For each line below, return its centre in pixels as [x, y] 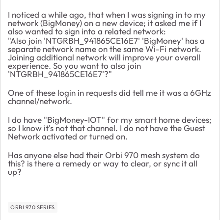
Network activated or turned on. [69, 136]
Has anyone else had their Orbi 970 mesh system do [104, 155]
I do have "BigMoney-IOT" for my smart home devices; [110, 119]
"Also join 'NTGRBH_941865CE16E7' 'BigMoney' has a [106, 40]
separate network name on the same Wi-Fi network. [105, 49]
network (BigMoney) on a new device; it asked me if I [105, 23]
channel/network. [41, 101]
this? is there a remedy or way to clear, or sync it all [103, 163]
